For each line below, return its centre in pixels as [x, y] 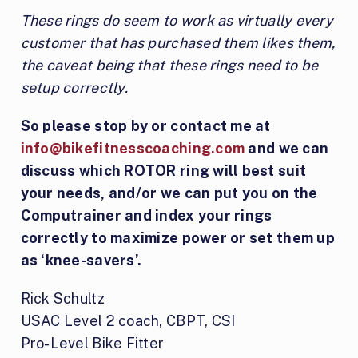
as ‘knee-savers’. [81, 260]
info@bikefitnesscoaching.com [133, 148]
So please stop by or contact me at [145, 125]
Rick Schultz [62, 298]
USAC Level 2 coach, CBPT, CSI [128, 320]
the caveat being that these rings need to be [169, 65]
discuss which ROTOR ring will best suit [163, 170]
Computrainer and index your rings [146, 215]
